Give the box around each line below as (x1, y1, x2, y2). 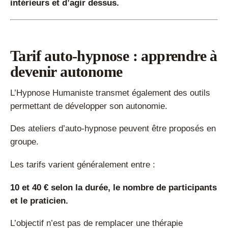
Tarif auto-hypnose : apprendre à (10, 47, 217, 64)
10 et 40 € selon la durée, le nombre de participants (10, 182, 217, 192)
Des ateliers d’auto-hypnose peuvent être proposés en (10, 124, 216, 134)
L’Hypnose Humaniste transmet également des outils (10, 88, 210, 98)
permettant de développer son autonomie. (10, 101, 167, 111)
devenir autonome (10, 63, 123, 80)
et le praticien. (10, 195, 68, 206)
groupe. (10, 137, 39, 147)
